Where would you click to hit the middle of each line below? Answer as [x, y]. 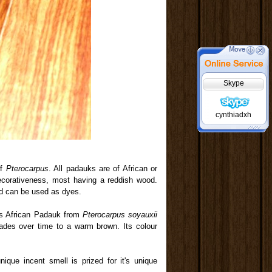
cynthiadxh [233, 114]
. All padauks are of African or [103, 168]
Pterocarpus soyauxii [120, 215]
